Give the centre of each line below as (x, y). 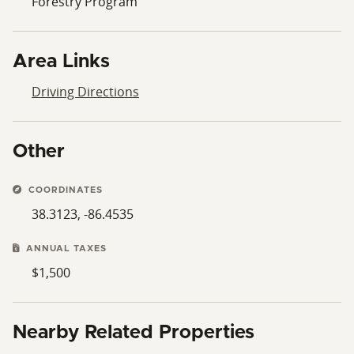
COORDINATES (64, 190)
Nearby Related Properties (134, 332)
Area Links (61, 61)
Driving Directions (85, 91)
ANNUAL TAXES (65, 248)
